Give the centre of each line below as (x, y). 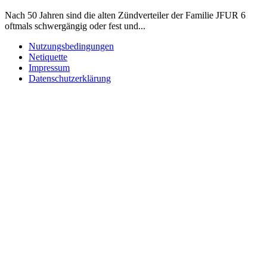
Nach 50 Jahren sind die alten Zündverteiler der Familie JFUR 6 (125, 15)
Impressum (49, 67)
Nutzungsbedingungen (71, 46)
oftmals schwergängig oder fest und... (75, 26)
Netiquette (48, 57)
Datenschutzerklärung (70, 78)
